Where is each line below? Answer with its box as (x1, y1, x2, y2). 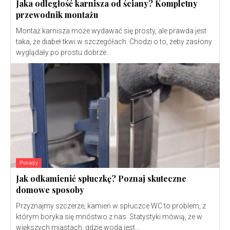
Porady (20, 160, 38, 167)
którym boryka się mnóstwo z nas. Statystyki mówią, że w (16, 213, 202, 221)
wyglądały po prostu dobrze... (16, 48, 111, 57)
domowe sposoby (16, 184, 84, 196)
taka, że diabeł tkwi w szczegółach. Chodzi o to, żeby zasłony (16, 37, 212, 46)
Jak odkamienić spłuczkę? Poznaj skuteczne (16, 173, 186, 184)
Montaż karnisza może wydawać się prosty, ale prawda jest (16, 27, 206, 35)
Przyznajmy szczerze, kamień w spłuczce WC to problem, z (16, 202, 206, 210)
